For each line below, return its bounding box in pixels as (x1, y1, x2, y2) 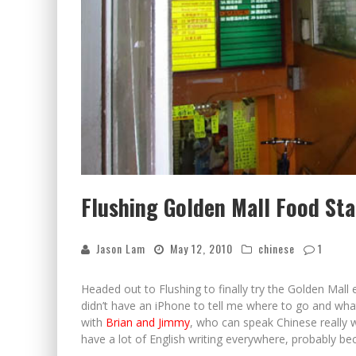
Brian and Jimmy (106, 314, 190, 330)
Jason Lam (96, 239, 145, 257)
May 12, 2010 (170, 239, 233, 257)
